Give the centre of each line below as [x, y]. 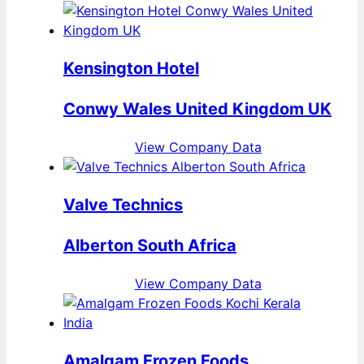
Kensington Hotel [131, 69]
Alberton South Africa [150, 246]
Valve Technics [123, 205]
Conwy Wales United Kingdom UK [197, 109]
